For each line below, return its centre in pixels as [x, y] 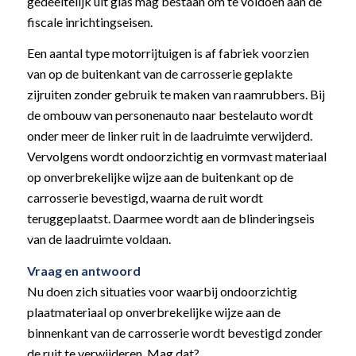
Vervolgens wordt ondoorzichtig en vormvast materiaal [176, 157]
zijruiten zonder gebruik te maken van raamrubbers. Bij [176, 95]
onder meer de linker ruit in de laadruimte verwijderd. [169, 136]
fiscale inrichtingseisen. [91, 21]
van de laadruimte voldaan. [99, 239]
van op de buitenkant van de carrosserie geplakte [159, 74]
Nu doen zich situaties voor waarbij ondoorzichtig [162, 292]
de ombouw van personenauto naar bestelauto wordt [170, 115]
